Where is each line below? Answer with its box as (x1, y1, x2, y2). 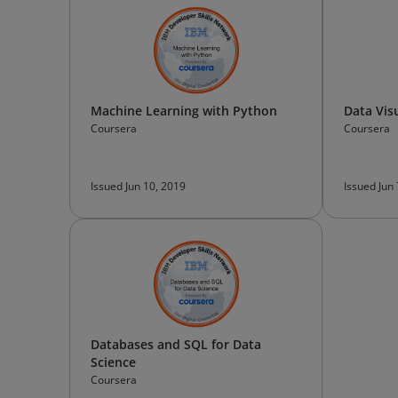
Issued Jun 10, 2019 (91, 179, 186, 194)
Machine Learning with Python (91, 102, 277, 119)
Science (91, 354, 136, 370)
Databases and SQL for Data (91, 336, 261, 353)
